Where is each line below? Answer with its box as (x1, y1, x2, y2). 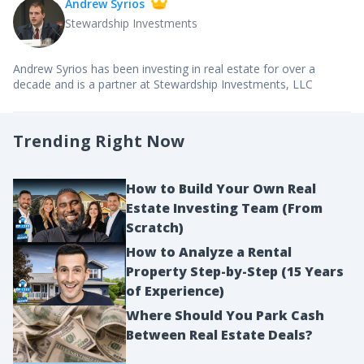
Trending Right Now (13, 130, 184, 152)
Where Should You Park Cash (125, 305, 324, 324)
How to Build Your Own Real (125, 180, 316, 197)
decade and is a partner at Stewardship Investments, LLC (13, 76, 313, 92)
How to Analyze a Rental (125, 242, 292, 261)
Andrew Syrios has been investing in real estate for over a (13, 61, 315, 76)
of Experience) (125, 281, 224, 300)
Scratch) (125, 219, 184, 236)
